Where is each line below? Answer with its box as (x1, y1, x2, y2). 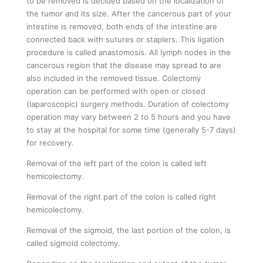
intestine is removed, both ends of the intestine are (26, 21, 217, 31)
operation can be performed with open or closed (26, 86, 205, 96)
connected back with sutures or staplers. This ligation (26, 34, 224, 44)
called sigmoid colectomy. (26, 238, 120, 248)
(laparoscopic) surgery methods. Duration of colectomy (26, 99, 229, 109)
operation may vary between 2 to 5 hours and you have (26, 112, 231, 122)
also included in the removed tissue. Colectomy (26, 73, 201, 83)
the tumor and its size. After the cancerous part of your (26, 8, 231, 18)
